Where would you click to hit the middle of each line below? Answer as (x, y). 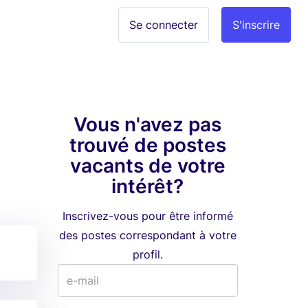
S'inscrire (256, 25)
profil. (147, 254)
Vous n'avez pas (148, 124)
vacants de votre (147, 166)
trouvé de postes (147, 145)
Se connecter (164, 25)
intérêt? (148, 186)
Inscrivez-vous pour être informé (147, 216)
